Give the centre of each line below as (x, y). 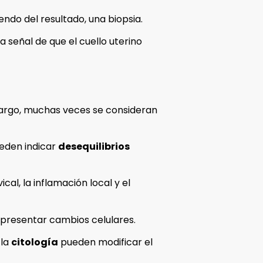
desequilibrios (94, 147)
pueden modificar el (105, 242)
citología (35, 242)
